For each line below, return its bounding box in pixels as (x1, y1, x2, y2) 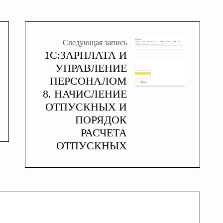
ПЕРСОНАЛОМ (50, 75, 127, 87)
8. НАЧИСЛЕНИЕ (43, 88, 127, 100)
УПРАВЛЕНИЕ (55, 62, 127, 74)
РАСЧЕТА (81, 126, 127, 139)
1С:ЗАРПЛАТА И (44, 49, 127, 61)
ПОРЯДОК (75, 113, 127, 126)
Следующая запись (63, 38, 127, 47)
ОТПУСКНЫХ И (45, 101, 127, 113)
